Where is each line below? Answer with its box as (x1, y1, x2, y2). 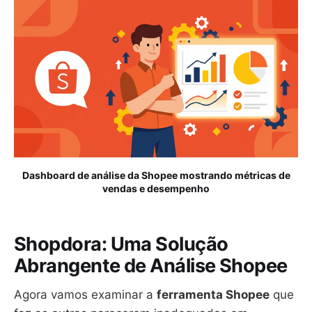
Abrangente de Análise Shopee (14, 253, 288, 277)
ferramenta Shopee (157, 288, 270, 302)
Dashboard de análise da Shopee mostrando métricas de (22, 169, 290, 182)
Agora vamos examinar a (14, 288, 157, 302)
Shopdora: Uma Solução (14, 232, 228, 256)
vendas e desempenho (102, 182, 210, 195)
